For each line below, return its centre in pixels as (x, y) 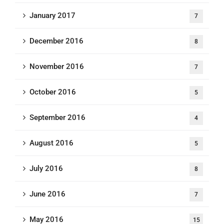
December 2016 (56, 41)
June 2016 (47, 194)
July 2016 (46, 168)
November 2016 (57, 66)
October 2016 (53, 92)
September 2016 (57, 117)
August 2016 (51, 143)
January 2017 (52, 15)
